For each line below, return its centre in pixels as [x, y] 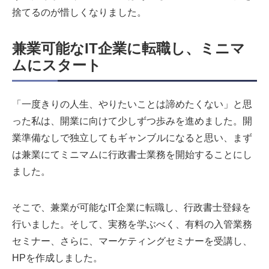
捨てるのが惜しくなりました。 [79, 13]
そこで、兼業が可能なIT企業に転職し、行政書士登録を [131, 208]
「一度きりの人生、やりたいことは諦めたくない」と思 [132, 104]
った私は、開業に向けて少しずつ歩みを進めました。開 [132, 121]
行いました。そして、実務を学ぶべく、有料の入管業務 [132, 225]
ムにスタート [57, 65]
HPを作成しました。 [57, 258]
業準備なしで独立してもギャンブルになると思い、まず [132, 138]
